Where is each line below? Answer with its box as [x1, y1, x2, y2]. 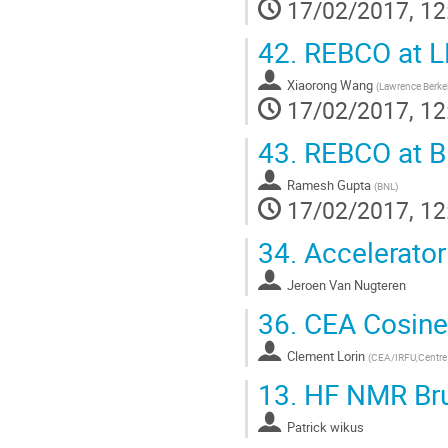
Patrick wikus [287, 418, 364, 437]
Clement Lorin [287, 347, 365, 366]
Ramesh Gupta [287, 176, 371, 195]
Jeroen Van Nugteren [287, 276, 406, 295]
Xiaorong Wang [287, 76, 373, 95]
